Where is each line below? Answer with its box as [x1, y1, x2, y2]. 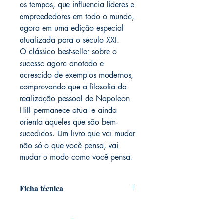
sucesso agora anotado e [20, 58, 104, 68]
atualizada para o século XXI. [20, 35, 119, 45]
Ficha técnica [20, 182, 63, 194]
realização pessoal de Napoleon [20, 93, 130, 104]
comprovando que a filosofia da [20, 82, 127, 92]
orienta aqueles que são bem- [20, 117, 117, 127]
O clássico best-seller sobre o [20, 46, 117, 57]
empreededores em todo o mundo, [20, 11, 134, 22]
